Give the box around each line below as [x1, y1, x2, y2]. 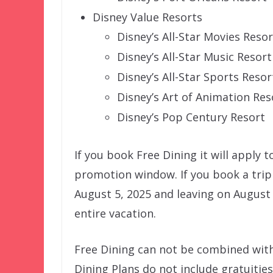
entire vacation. [74, 205, 156, 221]
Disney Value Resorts [93, 9, 202, 24]
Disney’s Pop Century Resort [117, 109, 265, 124]
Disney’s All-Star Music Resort [117, 49, 272, 64]
